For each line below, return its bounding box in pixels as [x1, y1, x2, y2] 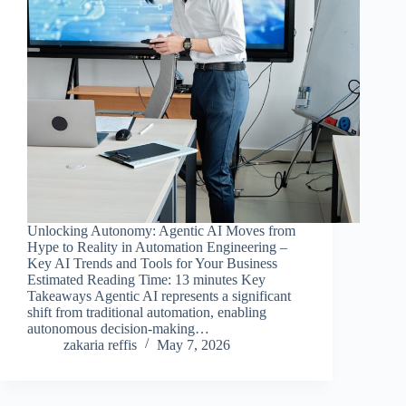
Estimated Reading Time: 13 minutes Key [27, 271, 266, 287]
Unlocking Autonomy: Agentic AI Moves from [27, 222, 295, 238]
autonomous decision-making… [27, 320, 209, 336]
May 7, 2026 [157, 336, 230, 353]
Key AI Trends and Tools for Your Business [27, 255, 277, 271]
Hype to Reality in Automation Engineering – [27, 238, 287, 255]
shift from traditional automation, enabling [27, 304, 266, 320]
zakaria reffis [63, 336, 137, 353]
